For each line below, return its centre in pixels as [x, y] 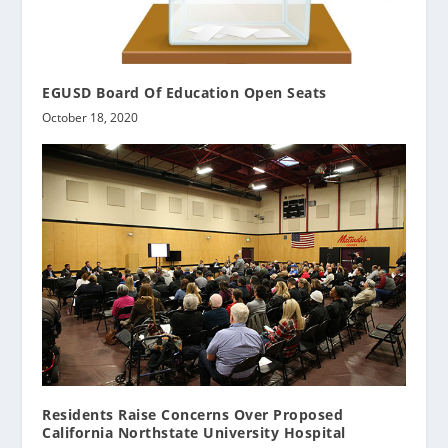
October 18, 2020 [90, 118]
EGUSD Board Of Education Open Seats [184, 93]
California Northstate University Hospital [194, 433]
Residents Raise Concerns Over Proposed [193, 415]
